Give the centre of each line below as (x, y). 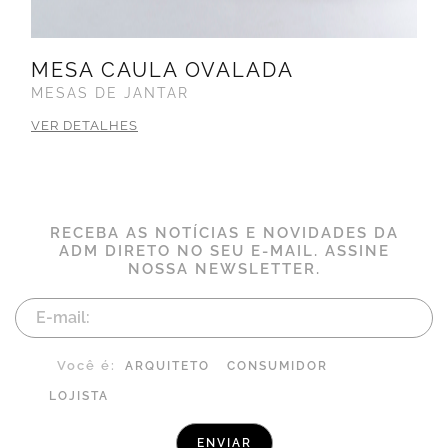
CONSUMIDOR (277, 365)
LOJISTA (79, 395)
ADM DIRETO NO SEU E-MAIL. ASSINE (224, 250)
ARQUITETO (167, 365)
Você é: (86, 365)
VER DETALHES (84, 125)
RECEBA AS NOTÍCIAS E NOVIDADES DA (224, 232)
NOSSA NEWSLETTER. (224, 268)
